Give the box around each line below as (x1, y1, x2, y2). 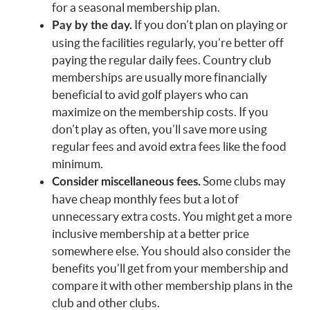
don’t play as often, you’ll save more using (52, 122, 267, 136)
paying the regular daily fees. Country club (52, 53, 271, 66)
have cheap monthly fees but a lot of (52, 192, 239, 206)
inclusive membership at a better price (52, 226, 249, 240)
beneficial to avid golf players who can (52, 87, 248, 101)
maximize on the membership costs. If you (52, 104, 268, 118)
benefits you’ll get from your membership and (52, 261, 289, 275)
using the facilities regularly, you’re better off (52, 35, 284, 49)
